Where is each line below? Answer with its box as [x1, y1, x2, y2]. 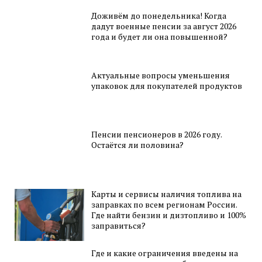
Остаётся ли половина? [91, 139, 184, 151]
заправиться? [91, 219, 146, 231]
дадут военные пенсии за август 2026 [91, 20, 237, 32]
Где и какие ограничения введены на [91, 247, 239, 259]
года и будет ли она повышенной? [91, 31, 228, 42]
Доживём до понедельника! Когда [91, 10, 227, 21]
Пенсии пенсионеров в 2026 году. [91, 129, 222, 140]
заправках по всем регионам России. [91, 198, 237, 210]
